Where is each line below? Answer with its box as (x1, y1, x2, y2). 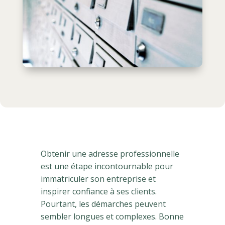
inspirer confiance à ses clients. (40, 185, 157, 197)
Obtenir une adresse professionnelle (40, 148, 179, 159)
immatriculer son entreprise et (40, 173, 156, 184)
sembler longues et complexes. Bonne (40, 210, 184, 222)
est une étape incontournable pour (40, 160, 173, 172)
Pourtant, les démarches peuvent (40, 198, 166, 209)
